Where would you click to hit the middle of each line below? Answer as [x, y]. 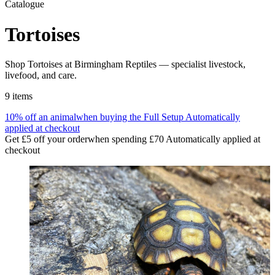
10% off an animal [41, 117]
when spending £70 [126, 139]
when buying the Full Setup [130, 117]
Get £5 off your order [46, 139]
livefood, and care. [41, 76]
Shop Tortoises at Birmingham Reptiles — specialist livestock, [125, 64]
